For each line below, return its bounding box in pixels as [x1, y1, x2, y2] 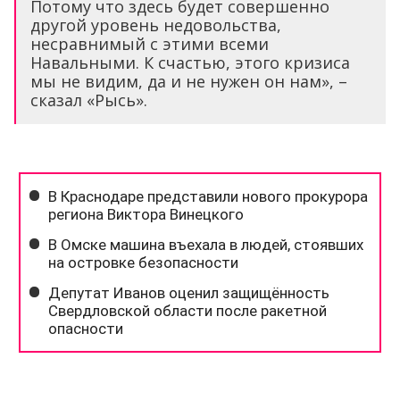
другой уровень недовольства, [30, 14, 281, 36]
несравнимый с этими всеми [30, 33, 269, 54]
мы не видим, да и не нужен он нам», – [30, 71, 347, 92]
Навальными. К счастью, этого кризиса [30, 52, 350, 73]
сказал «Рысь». [30, 89, 147, 111]
